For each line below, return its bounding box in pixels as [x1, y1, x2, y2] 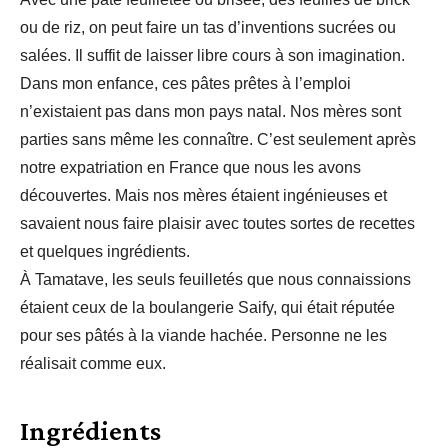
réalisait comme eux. [20, 355, 166, 372]
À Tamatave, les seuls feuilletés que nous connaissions [20, 271, 411, 288]
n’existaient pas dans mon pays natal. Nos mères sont [20, 103, 401, 120]
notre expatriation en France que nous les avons [20, 159, 361, 176]
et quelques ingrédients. [20, 243, 190, 260]
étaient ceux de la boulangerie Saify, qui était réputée [20, 299, 395, 316]
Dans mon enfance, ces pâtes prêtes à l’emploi [20, 75, 351, 92]
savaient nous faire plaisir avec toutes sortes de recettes [20, 215, 415, 232]
